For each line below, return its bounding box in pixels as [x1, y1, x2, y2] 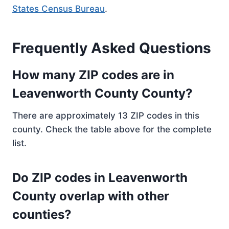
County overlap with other [12, 188, 169, 203]
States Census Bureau [12, 3, 105, 14]
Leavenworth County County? [12, 85, 193, 101]
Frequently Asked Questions [12, 39, 211, 57]
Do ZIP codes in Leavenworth [12, 170, 188, 185]
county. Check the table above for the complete [12, 124, 212, 134]
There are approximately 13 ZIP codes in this [12, 110, 199, 121]
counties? [12, 207, 72, 222]
